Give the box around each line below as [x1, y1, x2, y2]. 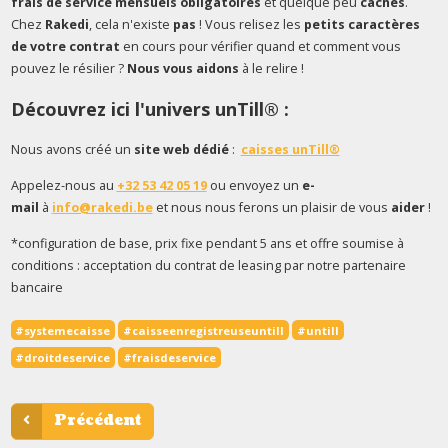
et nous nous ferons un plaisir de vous [152, 198, 391, 216]
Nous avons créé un [10, 140, 134, 158]
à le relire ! [241, 59, 307, 77]
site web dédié [133, 140, 229, 158]
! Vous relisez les [198, 15, 304, 33]
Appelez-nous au [10, 176, 117, 194]
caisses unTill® [240, 140, 340, 158]
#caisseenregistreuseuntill [123, 322, 285, 338]
